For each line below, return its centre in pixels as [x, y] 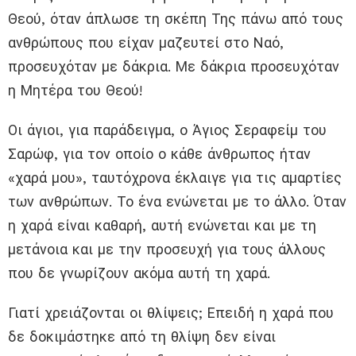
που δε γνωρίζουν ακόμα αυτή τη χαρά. [139, 273]
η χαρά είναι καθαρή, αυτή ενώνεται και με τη [162, 225]
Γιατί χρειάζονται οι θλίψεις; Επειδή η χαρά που [171, 312]
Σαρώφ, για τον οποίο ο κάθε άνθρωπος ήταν [159, 153]
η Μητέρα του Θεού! [75, 90]
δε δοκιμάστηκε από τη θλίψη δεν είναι [142, 336]
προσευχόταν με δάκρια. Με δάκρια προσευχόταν [174, 66]
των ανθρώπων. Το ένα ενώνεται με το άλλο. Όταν [177, 201]
